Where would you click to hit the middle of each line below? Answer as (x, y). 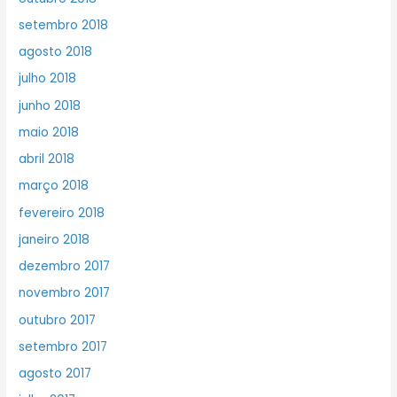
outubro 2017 (58, 320)
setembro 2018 (64, 25)
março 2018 (54, 186)
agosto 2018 (56, 52)
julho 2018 (48, 79)
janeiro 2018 (54, 239)
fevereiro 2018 (62, 213)
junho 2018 (50, 105)
